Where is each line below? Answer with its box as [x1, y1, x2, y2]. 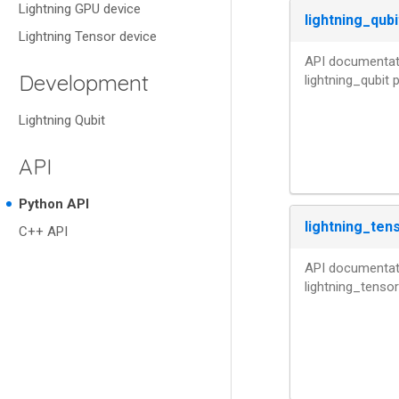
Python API [19, 196, 89, 212]
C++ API [19, 224, 68, 240]
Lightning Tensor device [19, 28, 157, 45]
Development [19, 69, 149, 96]
